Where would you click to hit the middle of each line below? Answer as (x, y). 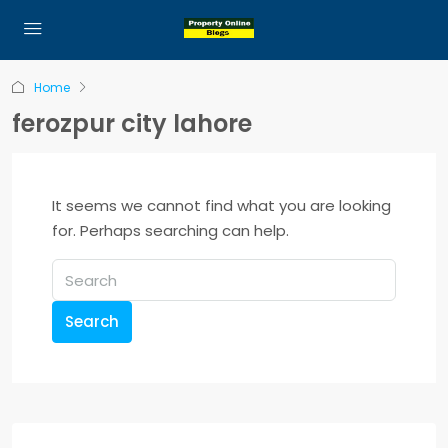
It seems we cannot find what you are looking (221, 205)
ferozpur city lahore (132, 123)
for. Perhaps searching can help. (170, 230)
